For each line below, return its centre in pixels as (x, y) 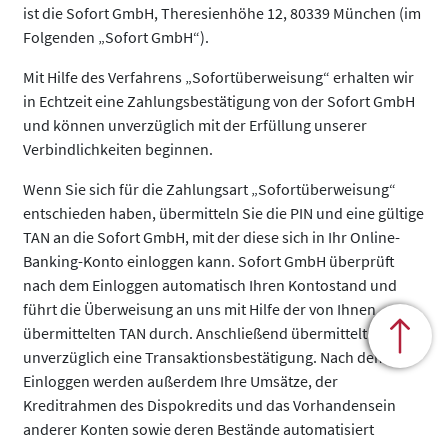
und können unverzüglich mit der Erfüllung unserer (195, 125)
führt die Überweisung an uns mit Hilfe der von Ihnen (199, 309)
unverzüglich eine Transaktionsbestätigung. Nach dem (205, 357)
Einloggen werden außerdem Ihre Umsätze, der (180, 381)
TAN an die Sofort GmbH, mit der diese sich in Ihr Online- (211, 237)
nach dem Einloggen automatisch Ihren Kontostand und (210, 285)
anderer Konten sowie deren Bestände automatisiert (198, 429)
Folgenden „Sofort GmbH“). (116, 37)
